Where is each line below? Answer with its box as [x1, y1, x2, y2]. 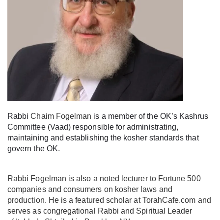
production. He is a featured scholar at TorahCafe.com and [7, 196, 211, 204]
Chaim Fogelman [30, 112, 92, 120]
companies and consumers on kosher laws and [7, 185, 172, 193]
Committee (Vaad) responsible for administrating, [7, 123, 179, 131]
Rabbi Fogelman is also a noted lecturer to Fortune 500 [7, 174, 201, 183]
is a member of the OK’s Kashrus [91, 112, 209, 120]
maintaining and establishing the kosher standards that [7, 134, 199, 142]
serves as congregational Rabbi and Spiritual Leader [7, 207, 192, 215]
